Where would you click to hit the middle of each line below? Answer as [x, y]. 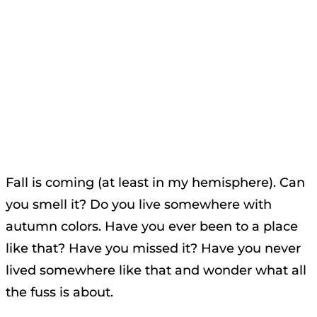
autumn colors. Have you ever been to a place [152, 226]
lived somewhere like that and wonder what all [156, 270]
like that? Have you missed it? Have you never [153, 248]
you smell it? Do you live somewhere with [139, 204]
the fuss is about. [59, 292]
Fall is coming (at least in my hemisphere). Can [155, 182]
